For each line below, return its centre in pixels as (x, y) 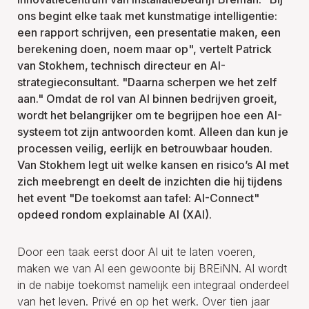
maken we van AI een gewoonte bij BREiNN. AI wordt (152, 268)
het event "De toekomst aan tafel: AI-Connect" (138, 198)
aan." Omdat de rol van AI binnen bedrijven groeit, (147, 98)
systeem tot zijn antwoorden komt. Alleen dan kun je (153, 131)
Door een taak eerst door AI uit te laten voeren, (137, 251)
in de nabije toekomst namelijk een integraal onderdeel (153, 285)
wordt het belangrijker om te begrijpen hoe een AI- (150, 115)
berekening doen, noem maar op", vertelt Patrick (144, 49)
